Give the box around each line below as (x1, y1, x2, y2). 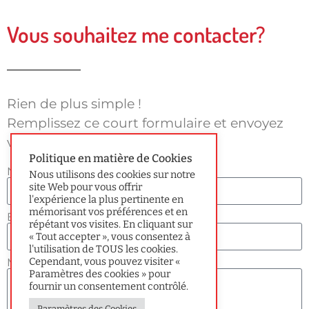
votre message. (7, 134, 105, 151)
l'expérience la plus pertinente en (29, 193, 183, 206)
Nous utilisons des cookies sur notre (29, 168, 195, 181)
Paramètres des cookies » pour (29, 268, 170, 280)
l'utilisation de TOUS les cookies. (29, 243, 178, 255)
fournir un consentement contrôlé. (29, 280, 188, 292)
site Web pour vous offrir (29, 181, 142, 193)
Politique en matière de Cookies (29, 152, 192, 165)
